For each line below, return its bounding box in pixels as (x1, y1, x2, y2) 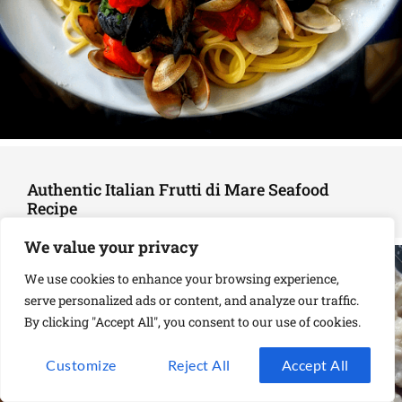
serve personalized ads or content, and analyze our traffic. (24, 292, 359, 309)
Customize (46, 356, 117, 373)
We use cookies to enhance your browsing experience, (24, 270, 339, 287)
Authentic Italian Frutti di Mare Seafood (27, 179, 329, 201)
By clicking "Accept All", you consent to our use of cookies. (24, 313, 361, 330)
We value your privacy (24, 236, 198, 258)
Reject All (167, 356, 231, 373)
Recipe (27, 197, 77, 220)
